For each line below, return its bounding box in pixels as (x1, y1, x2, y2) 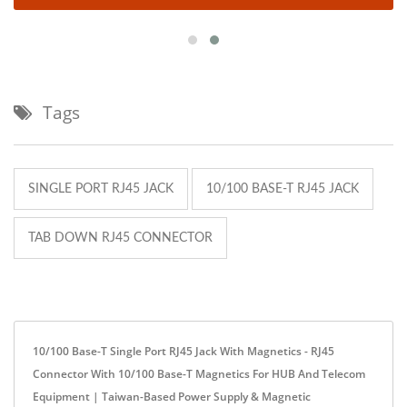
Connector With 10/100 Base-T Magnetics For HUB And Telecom (33, 365, 365, 382)
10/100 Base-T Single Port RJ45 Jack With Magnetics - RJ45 (33, 342, 334, 359)
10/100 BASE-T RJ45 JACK (206, 182, 359, 195)
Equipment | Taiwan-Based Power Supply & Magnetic (33, 388, 311, 404)
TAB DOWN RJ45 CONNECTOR (28, 231, 213, 244)
